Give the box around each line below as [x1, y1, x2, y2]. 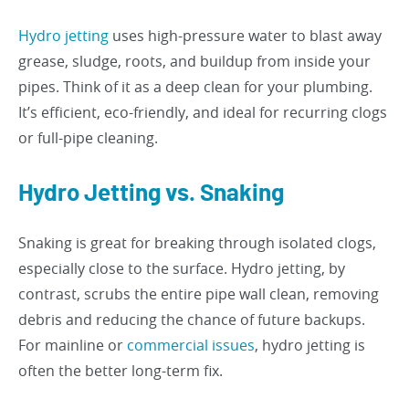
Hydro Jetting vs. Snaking [18, 182, 284, 205]
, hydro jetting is [255, 335, 365, 355]
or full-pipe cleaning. [18, 128, 158, 148]
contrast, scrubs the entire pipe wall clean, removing [18, 284, 379, 304]
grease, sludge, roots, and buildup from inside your [18, 51, 371, 71]
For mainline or [18, 335, 127, 355]
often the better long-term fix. [18, 361, 223, 381]
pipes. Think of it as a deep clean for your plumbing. [18, 77, 372, 97]
